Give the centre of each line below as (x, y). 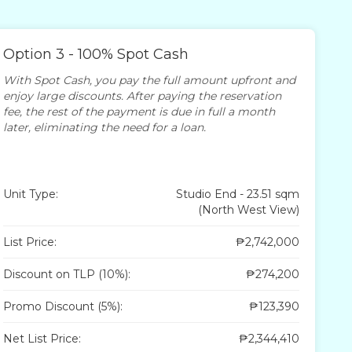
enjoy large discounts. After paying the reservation (143, 95)
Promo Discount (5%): (63, 306)
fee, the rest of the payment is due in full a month (139, 111)
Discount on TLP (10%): (67, 274)
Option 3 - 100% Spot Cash (96, 54)
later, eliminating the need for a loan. (105, 127)
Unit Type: (31, 194)
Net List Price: (42, 338)
